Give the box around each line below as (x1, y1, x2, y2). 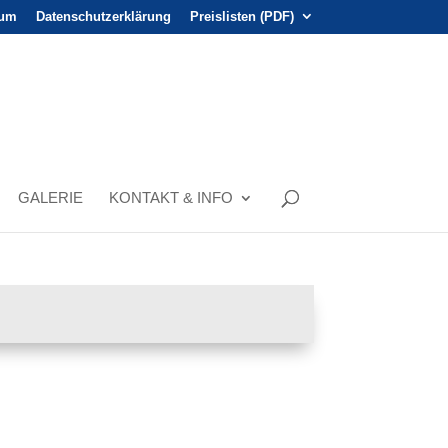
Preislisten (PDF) (189, 8, 294, 24)
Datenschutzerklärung (35, 8, 171, 24)
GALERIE (18, 188, 83, 206)
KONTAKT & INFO (109, 188, 233, 206)
